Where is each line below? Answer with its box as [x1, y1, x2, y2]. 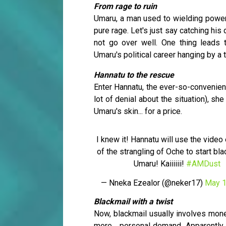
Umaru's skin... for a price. [94, 106, 182, 117]
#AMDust [186, 159, 220, 169]
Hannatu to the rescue [94, 70, 174, 80]
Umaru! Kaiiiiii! [133, 159, 186, 169]
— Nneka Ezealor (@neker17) [101, 178, 205, 188]
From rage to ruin [94, 2, 159, 12]
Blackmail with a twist [94, 197, 173, 207]
